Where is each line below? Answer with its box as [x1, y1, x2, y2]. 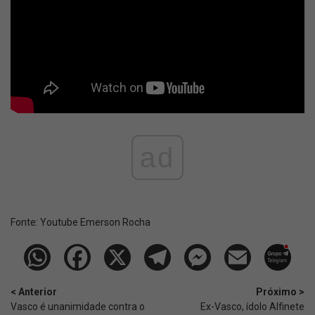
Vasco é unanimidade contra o [11, 301, 145, 313]
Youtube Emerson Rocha [40, 217, 150, 229]
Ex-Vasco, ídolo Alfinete [200, 301, 304, 313]
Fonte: [11, 217, 40, 229]
